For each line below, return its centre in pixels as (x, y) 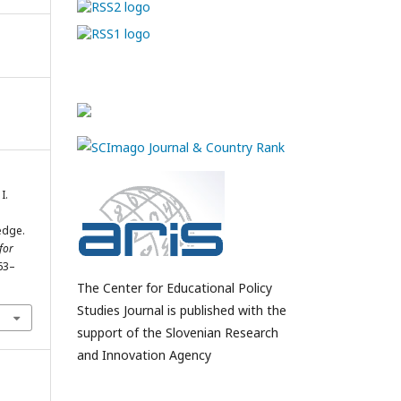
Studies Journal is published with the (182, 310)
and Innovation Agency (144, 354)
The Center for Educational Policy (175, 287)
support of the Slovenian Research (178, 332)
